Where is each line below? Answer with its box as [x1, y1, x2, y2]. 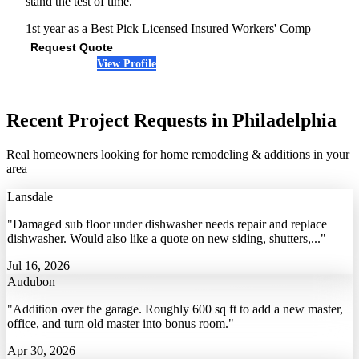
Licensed [139, 22, 191, 36]
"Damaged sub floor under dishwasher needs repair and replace [7, 217, 327, 232]
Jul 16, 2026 [7, 259, 70, 273]
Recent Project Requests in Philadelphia [6, 110, 337, 131]
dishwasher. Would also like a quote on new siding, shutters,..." [7, 232, 326, 246]
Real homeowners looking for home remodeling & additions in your [6, 147, 349, 162]
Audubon [7, 275, 55, 289]
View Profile [97, 57, 156, 70]
